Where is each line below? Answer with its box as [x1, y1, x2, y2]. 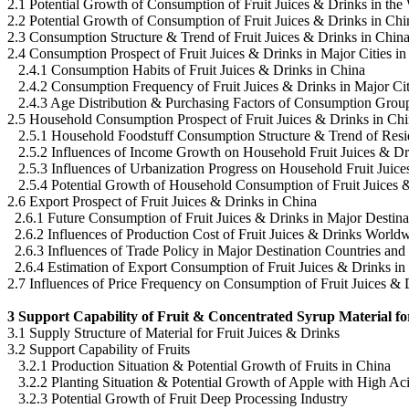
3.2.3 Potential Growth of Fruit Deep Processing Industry [7, 390, 348, 406]
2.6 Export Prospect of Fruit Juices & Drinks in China [7, 193, 317, 209]
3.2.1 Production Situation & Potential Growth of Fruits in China [7, 357, 391, 373]
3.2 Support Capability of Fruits [7, 341, 190, 357]
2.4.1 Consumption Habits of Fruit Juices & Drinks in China [7, 61, 365, 78]
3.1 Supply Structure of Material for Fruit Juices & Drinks [7, 324, 340, 341]
